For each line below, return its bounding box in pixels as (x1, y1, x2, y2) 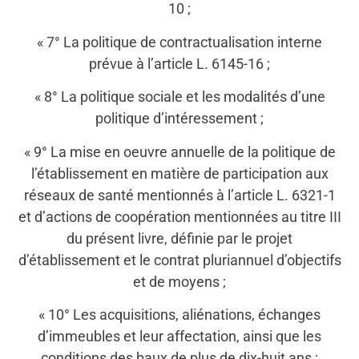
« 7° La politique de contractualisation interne (37, 33, 322, 50)
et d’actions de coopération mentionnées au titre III (18, 208, 341, 225)
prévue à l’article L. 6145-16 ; (89, 54, 270, 72)
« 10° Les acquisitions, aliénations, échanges (38, 305, 321, 323)
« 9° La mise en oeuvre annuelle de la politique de (23, 143, 336, 160)
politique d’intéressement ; (95, 110, 264, 127)
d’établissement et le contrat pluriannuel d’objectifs (18, 251, 341, 268)
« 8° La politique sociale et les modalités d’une (34, 88, 325, 106)
